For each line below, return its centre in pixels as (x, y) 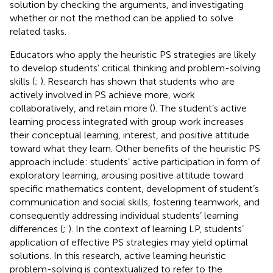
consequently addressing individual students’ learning (124, 215)
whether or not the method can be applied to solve (122, 18)
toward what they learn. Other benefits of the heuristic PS (135, 148)
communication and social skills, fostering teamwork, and (135, 202)
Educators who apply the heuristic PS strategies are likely (133, 54)
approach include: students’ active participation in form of (135, 161)
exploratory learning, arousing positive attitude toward (127, 175)
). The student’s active (200, 108)
